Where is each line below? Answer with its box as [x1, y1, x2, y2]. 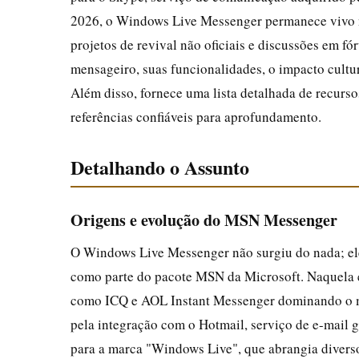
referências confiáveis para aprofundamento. [71, 107, 321, 126]
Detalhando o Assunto [71, 152, 249, 181]
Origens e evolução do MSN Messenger [71, 208, 337, 232]
